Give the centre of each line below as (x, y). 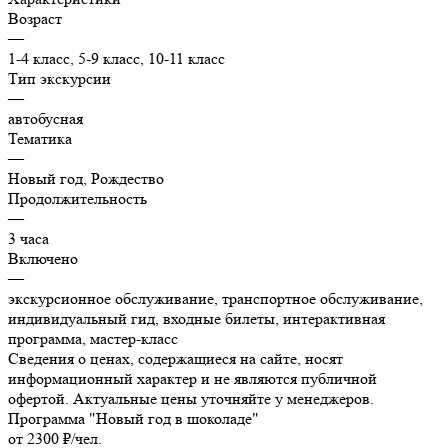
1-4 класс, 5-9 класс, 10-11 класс (116, 58)
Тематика (40, 138)
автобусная (45, 118)
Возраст (35, 18)
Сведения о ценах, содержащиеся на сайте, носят (175, 358)
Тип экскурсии (59, 78)
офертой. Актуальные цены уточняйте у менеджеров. (191, 398)
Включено (43, 258)
